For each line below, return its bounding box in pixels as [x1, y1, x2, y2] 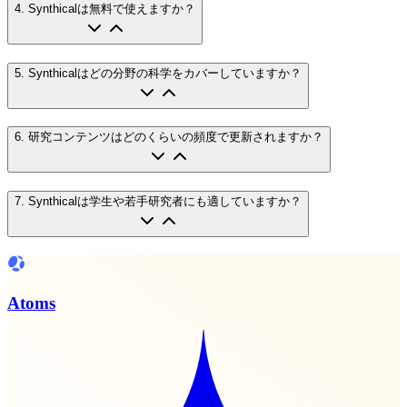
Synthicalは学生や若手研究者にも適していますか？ [28, 194, 302, 209]
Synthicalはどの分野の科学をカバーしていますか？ [28, 65, 302, 80]
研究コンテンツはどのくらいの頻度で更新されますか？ [28, 130, 323, 144]
